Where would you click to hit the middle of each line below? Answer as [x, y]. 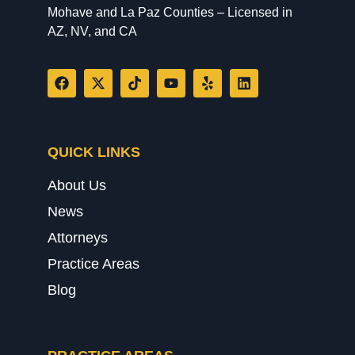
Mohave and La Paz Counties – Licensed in [170, 13]
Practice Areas [94, 263]
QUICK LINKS [94, 152]
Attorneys [78, 237]
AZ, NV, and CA [92, 32]
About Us [77, 185]
